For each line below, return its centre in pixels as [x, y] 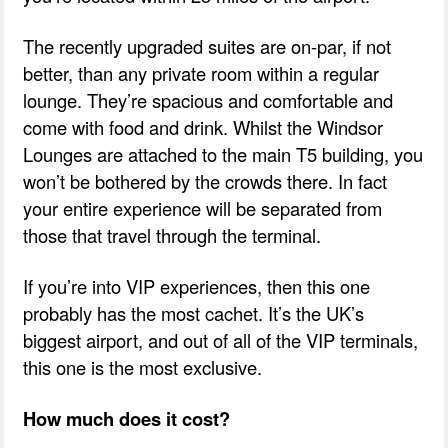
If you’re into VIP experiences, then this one [197, 285]
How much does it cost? [127, 418]
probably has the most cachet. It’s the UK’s [194, 312]
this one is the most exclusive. [143, 366]
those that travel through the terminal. [172, 234]
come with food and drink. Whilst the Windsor [203, 126]
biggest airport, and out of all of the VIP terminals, [221, 339]
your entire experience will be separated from [203, 207]
